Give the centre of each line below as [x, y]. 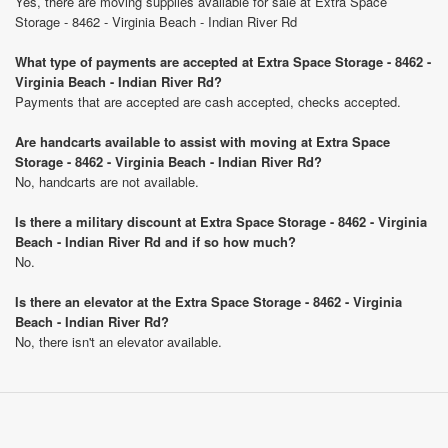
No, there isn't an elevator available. [118, 341]
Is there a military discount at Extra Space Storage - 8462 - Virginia [221, 221]
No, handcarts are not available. [107, 181]
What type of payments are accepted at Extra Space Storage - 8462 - [223, 61]
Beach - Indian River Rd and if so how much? [155, 241]
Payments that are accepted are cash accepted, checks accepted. [208, 101]
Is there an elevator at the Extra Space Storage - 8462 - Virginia [208, 301]
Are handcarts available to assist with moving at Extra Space [202, 141]
